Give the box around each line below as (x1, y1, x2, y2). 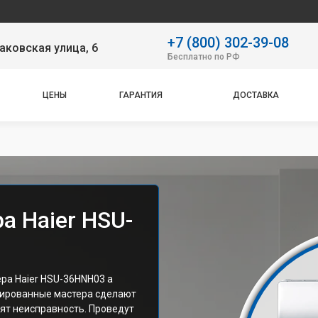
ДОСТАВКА (233, 90, 279, 100)
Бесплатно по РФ (168, 51, 240, 62)
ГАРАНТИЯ (119, 90, 163, 100)
